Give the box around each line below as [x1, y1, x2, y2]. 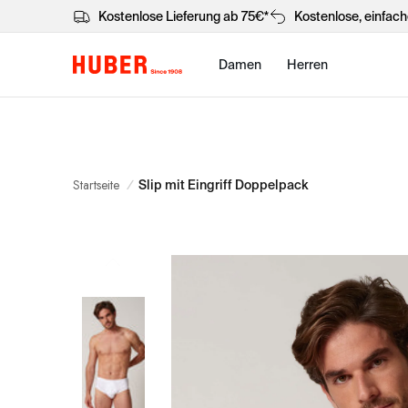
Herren [287, 57, 328, 72]
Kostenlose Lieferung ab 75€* [98, 8, 269, 24]
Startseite [73, 176, 119, 194]
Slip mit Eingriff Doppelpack [138, 178, 308, 192]
